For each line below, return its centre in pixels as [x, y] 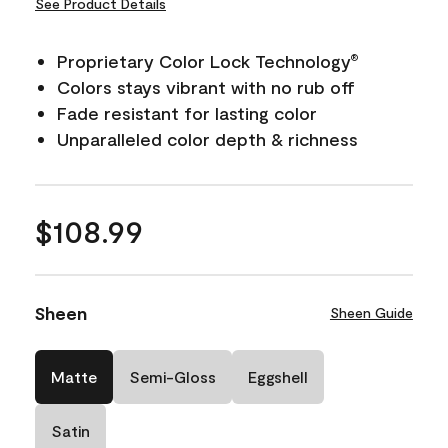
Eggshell [278, 376]
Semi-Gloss [172, 376]
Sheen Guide [371, 312]
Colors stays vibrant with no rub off [206, 86]
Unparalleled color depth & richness [207, 138]
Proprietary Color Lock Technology [204, 60]
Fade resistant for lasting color [187, 112]
